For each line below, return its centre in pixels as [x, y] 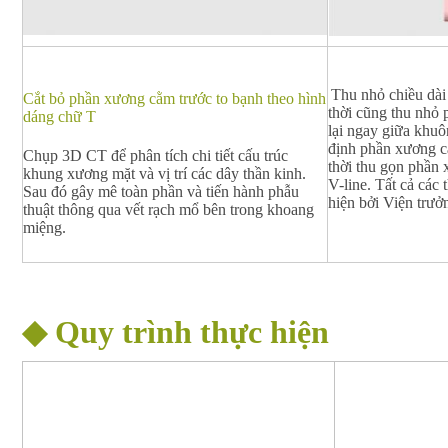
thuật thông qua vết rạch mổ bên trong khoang [168, 210]
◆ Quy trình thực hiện [175, 331]
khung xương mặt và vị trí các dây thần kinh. [164, 174]
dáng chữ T [59, 116]
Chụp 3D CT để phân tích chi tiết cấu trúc [155, 156]
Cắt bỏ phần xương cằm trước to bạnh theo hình [174, 98]
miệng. [44, 228]
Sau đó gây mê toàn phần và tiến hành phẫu [161, 192]
